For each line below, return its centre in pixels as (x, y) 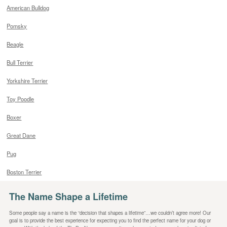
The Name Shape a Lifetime (68, 197)
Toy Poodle (21, 99)
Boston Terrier (24, 172)
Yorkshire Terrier (27, 81)
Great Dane (21, 136)
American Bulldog (28, 8)
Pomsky (17, 26)
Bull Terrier (20, 63)
